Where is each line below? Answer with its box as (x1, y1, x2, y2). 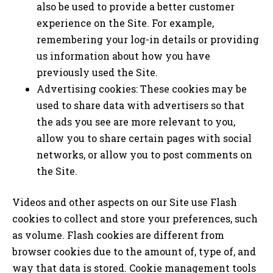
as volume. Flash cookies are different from (12, 229, 224, 242)
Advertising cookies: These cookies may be (37, 82, 247, 96)
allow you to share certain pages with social (37, 132, 252, 145)
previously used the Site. (37, 66, 158, 79)
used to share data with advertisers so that (37, 99, 244, 112)
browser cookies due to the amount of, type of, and (12, 245, 256, 258)
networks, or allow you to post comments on (37, 148, 252, 161)
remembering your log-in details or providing (37, 33, 259, 46)
